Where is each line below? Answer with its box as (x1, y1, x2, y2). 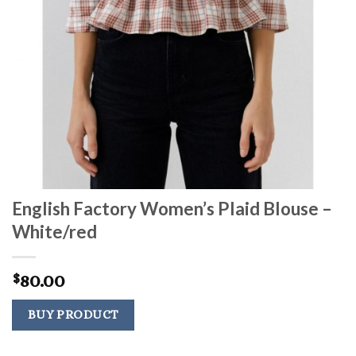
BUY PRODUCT (27, 307, 119, 322)
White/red (12, 220, 97, 242)
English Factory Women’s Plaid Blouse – (12, 197, 332, 219)
